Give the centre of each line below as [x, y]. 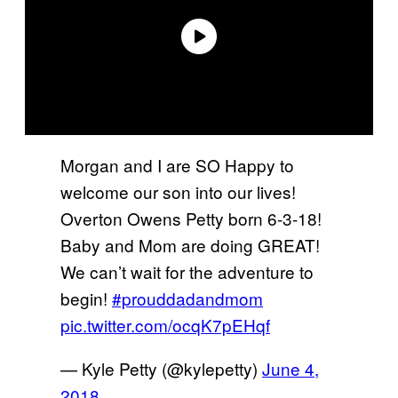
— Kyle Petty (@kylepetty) [161, 368]
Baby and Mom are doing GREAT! [190, 244]
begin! [86, 298]
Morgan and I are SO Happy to [177, 164]
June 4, [291, 368]
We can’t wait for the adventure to [187, 271]
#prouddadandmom [187, 298]
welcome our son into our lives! [178, 191]
